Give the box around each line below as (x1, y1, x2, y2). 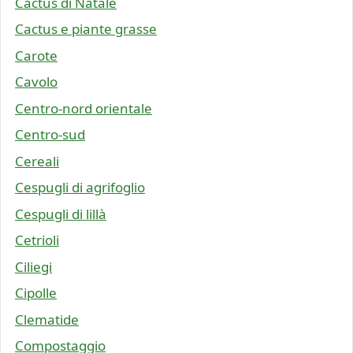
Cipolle (15, 284, 57, 303)
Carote (15, 46, 58, 65)
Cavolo (15, 72, 58, 91)
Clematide (15, 310, 79, 329)
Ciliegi (15, 257, 52, 276)
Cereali (15, 151, 59, 170)
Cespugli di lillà (15, 204, 106, 223)
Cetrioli (15, 231, 59, 250)
